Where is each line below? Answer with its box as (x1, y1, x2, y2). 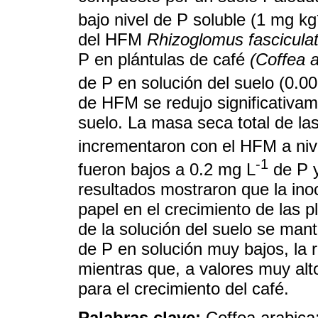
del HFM (78, 29, 147, 49)
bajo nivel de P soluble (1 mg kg (78, 9, 317, 29)
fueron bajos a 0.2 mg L (78, 159, 256, 179)
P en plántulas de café (78, 49, 250, 69)
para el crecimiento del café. (78, 278, 289, 298)
